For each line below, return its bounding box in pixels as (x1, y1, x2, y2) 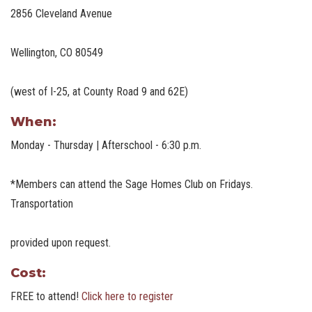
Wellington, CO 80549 (10, 46, 103, 60)
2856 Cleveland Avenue (10, 7, 112, 21)
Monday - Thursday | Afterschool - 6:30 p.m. (10, 139, 201, 153)
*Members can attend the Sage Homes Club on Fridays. (10, 178, 253, 192)
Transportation (10, 197, 73, 211)
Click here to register (81, 290, 173, 304)
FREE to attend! (10, 290, 81, 304)
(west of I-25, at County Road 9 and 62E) (10, 85, 188, 99)
